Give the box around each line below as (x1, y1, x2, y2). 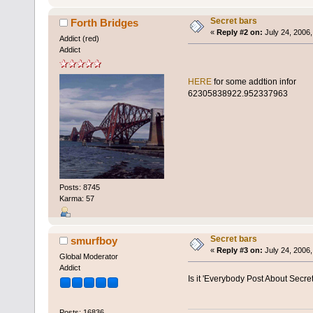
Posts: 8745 (59, 182, 100, 191)
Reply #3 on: (216, 246, 263, 255)
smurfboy (71, 235, 118, 247)
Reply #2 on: (216, 28, 263, 37)
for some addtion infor (213, 77, 296, 87)
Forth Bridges (71, 17, 139, 29)
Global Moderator (59, 252, 118, 261)
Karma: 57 (59, 194, 94, 203)
